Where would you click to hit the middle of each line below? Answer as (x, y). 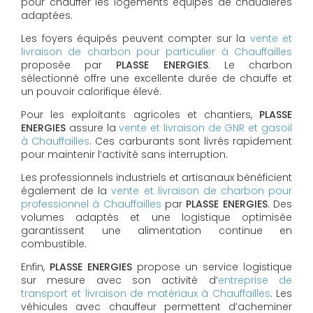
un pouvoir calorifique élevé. (91, 92)
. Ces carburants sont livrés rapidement (191, 141)
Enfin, (35, 267)
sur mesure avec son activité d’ (119, 281)
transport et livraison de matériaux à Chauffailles (146, 294)
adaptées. (47, 16)
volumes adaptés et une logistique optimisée (156, 218)
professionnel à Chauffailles (91, 204)
